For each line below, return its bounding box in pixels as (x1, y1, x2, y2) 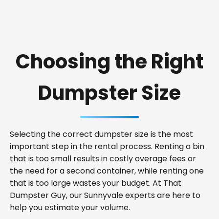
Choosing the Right (16, 48, 203, 75)
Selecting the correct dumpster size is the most (10, 129, 193, 140)
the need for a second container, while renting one (10, 165, 204, 176)
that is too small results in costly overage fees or (10, 153, 196, 164)
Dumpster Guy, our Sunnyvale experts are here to (10, 190, 200, 201)
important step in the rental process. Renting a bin (10, 141, 204, 152)
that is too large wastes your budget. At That (10, 177, 181, 189)
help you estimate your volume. (10, 202, 130, 213)
